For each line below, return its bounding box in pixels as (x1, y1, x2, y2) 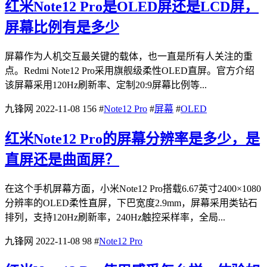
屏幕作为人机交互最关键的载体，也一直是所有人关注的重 (5, 51, 253, 62)
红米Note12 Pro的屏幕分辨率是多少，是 (5, 131, 260, 147)
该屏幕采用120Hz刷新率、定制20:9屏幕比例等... (5, 80, 207, 91)
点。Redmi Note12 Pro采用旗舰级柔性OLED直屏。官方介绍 (5, 66, 254, 76)
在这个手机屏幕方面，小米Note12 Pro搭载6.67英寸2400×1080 (5, 184, 261, 194)
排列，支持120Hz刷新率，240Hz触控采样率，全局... (5, 212, 225, 223)
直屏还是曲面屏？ (5, 152, 119, 168)
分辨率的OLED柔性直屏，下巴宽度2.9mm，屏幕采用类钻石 (5, 198, 257, 209)
